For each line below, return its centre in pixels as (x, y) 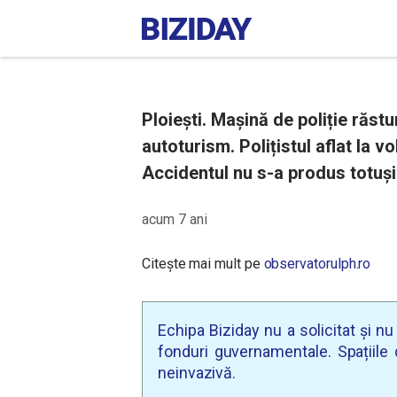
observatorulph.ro (317, 264)
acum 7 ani (175, 219)
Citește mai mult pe (203, 264)
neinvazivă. (197, 373)
